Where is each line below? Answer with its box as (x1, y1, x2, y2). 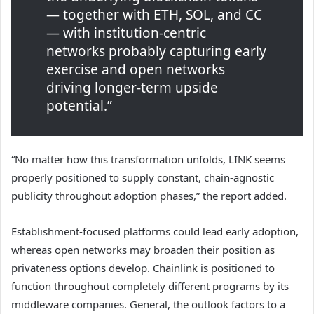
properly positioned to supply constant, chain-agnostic (11, 170, 274, 185)
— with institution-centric (46, 24, 206, 43)
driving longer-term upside (46, 78, 218, 97)
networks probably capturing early (46, 42, 266, 61)
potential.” (46, 97, 112, 116)
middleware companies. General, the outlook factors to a (11, 297, 285, 312)
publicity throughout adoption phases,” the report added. (11, 189, 287, 203)
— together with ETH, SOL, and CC (46, 6, 262, 25)
